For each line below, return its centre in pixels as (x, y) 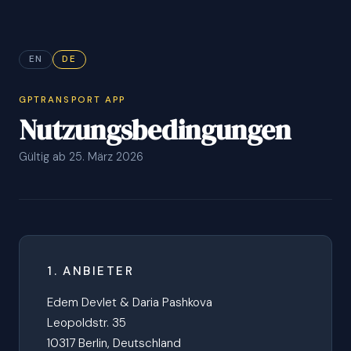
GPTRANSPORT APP (72, 100)
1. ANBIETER (90, 271)
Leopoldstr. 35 (87, 323)
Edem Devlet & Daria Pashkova (130, 303)
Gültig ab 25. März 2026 (81, 157)
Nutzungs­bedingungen (155, 130)
